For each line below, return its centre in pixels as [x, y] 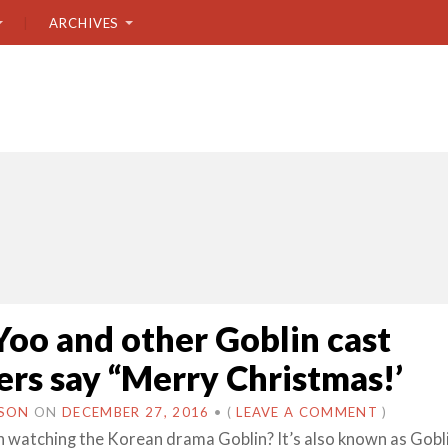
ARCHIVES [84, 22]
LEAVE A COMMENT [307, 412]
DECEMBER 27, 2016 [136, 412]
